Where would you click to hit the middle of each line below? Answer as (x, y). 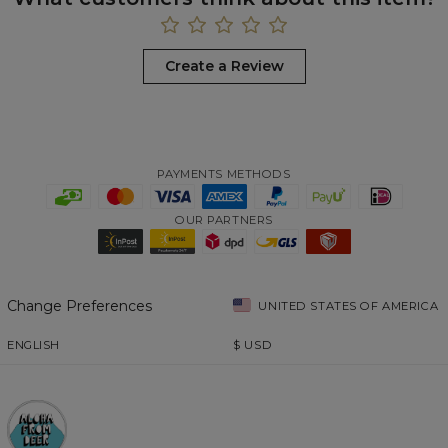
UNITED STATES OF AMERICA (348, 305)
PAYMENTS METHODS (224, 174)
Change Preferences (79, 306)
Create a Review (224, 66)
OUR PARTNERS (224, 219)
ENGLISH (33, 344)
